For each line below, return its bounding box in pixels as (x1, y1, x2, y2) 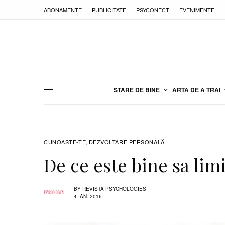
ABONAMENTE (44, 5, 82, 14)
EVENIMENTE (179, 5, 214, 14)
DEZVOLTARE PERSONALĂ (88, 138, 165, 146)
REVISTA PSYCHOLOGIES (82, 185, 146, 192)
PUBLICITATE (92, 5, 126, 14)
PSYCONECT (136, 5, 169, 14)
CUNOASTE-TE (44, 138, 86, 146)
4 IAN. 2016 (74, 192, 102, 200)
